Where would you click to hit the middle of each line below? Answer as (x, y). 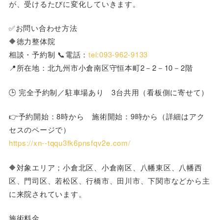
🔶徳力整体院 (32, 41)
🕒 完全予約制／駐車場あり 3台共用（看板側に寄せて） (109, 92)
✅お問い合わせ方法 (43, 28)
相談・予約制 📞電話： (49, 55)
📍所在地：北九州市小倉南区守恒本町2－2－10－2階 (101, 68)
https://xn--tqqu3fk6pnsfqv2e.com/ (69, 143)
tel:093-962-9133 (118, 55)
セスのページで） (40, 130)
